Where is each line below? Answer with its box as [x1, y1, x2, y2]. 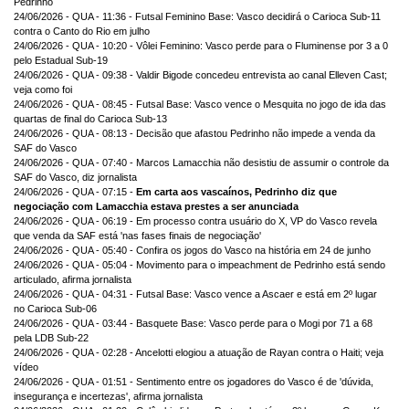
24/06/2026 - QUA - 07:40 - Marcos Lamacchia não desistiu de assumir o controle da [14, 157, 389, 169]
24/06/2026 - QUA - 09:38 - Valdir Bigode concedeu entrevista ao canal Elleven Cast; [14, 69, 387, 81]
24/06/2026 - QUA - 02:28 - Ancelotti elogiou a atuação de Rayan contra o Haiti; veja [14, 347, 383, 359]
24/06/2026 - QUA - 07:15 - [14, 186, 136, 198]
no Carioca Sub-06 [14, 303, 97, 315]
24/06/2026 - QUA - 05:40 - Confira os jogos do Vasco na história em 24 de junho [14, 245, 371, 257]
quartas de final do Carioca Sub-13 [14, 113, 167, 125]
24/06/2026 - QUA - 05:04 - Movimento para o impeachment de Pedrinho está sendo [14, 259, 385, 271]
